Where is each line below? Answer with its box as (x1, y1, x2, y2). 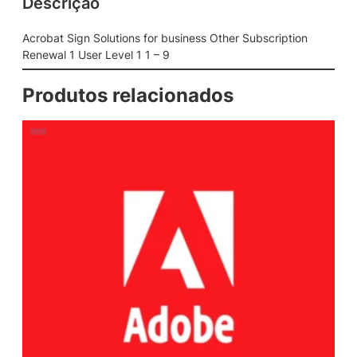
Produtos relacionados (22, 83, 233, 107)
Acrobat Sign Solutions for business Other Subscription (22, 30, 308, 45)
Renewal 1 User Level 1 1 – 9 (22, 47, 170, 61)
